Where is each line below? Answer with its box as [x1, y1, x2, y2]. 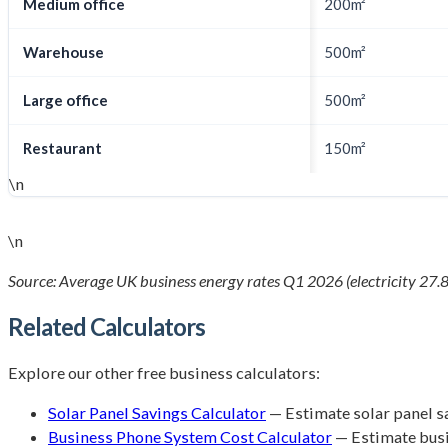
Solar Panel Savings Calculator [48, 403, 266, 423]
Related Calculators [8, 312, 205, 342]
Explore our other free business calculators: [8, 362, 320, 382]
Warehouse [23, 43, 104, 62]
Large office [23, 91, 108, 110]
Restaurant [23, 139, 102, 158]
